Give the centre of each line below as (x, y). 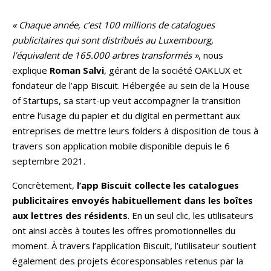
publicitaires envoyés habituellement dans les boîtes (132, 200)
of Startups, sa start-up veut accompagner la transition (126, 100)
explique (31, 70)
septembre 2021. (49, 161)
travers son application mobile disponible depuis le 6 (121, 145)
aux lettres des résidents (70, 215)
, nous (211, 55)
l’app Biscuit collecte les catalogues (158, 185)
